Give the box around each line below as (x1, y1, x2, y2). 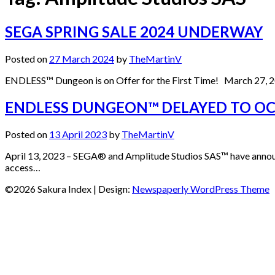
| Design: (93, 182, 132, 195)
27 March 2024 (49, 52, 114, 64)
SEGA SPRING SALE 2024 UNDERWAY (5, 22, 263, 41)
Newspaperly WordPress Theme (132, 182, 269, 195)
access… (5, 161, 41, 173)
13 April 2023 (49, 128, 107, 140)
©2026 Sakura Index (5, 182, 93, 195)
